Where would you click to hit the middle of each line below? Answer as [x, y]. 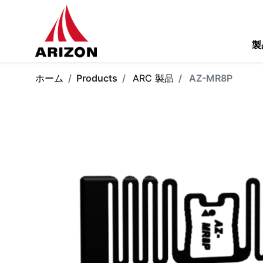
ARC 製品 [153, 78]
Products [97, 78]
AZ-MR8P [211, 78]
